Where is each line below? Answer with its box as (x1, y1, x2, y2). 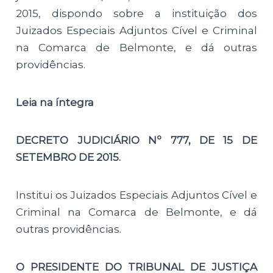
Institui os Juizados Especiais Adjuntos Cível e (16, 189, 257, 201)
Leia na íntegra (16, 96, 94, 108)
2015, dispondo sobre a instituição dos (16, 7, 257, 19)
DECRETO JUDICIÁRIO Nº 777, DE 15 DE (16, 133, 257, 146)
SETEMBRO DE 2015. (16, 151, 121, 163)
